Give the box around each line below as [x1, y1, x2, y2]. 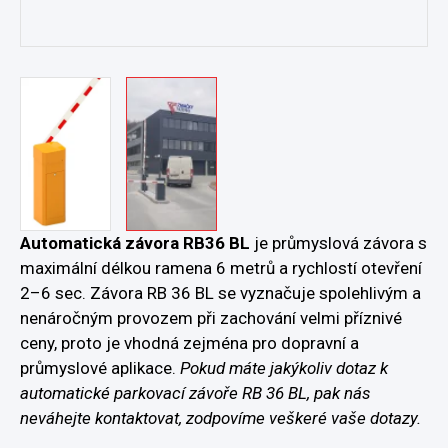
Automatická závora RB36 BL [20, 232, 250, 253]
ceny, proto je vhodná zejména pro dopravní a [20, 332, 359, 353]
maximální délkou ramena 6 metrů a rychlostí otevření [20, 257, 422, 278]
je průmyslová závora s [250, 232, 427, 253]
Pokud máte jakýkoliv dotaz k [180, 357, 388, 378]
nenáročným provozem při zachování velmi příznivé [20, 307, 402, 328]
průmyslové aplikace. [20, 357, 180, 378]
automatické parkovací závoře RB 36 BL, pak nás [20, 382, 371, 403]
